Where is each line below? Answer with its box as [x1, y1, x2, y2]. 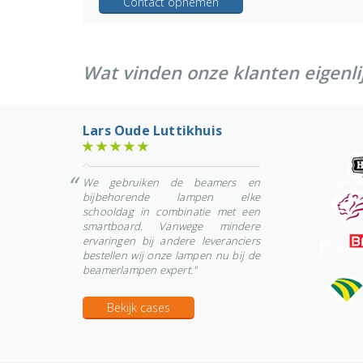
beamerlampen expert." [83, 263, 198, 277]
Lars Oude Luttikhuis [83, 122, 222, 139]
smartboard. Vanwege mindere [83, 219, 260, 233]
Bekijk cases [107, 300, 170, 315]
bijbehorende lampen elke [83, 190, 260, 204]
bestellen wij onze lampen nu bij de [83, 248, 260, 263]
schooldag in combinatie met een [83, 204, 260, 219]
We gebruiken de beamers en [83, 175, 260, 190]
